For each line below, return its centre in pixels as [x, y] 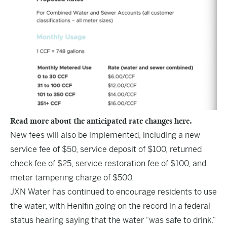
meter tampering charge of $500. [72, 178]
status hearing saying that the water [78, 220]
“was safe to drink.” [181, 220]
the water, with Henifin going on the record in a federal [110, 206]
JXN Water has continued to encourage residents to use [113, 192]
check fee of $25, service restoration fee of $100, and [108, 163]
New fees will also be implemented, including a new [105, 135]
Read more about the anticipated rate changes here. [101, 121]
